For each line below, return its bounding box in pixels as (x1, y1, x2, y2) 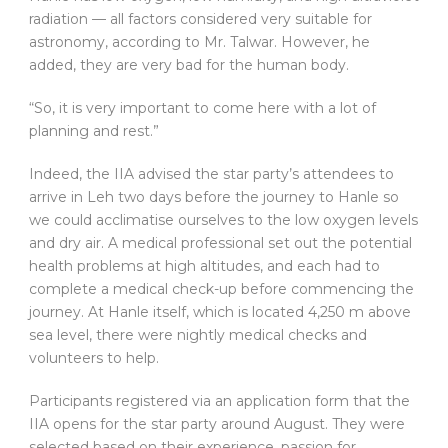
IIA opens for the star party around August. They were (29, 415, 405, 434)
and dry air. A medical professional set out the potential (29, 234, 412, 253)
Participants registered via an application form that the (29, 392, 410, 411)
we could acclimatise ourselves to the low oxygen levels (29, 211, 418, 230)
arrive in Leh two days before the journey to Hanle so (29, 188, 399, 207)
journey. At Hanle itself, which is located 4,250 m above (29, 303, 411, 322)
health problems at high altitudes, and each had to (29, 257, 380, 276)
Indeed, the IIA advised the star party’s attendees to (29, 165, 394, 184)
